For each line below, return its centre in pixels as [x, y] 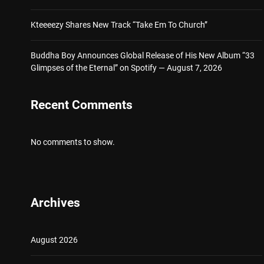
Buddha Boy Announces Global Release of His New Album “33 [143, 55]
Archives [55, 202]
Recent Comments [82, 105]
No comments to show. [73, 142]
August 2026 [54, 240]
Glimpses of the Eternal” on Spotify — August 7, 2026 [126, 67]
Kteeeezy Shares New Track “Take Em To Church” [119, 24]
